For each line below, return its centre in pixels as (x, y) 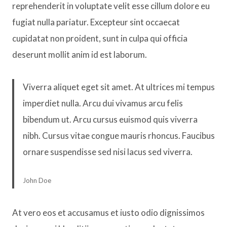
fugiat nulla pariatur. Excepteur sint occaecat (96, 22)
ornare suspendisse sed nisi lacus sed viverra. (108, 152)
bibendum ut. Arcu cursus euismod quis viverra (110, 119)
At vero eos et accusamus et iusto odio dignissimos (108, 212)
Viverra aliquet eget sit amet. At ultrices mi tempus (119, 87)
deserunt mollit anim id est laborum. (80, 54)
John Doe (37, 180)
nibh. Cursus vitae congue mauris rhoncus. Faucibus (119, 135)
